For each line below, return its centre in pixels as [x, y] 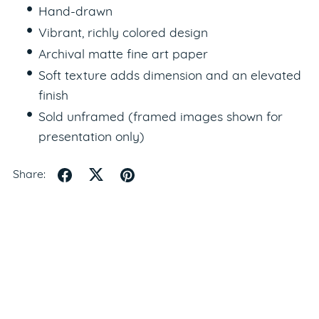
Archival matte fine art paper [124, 56]
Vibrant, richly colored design [124, 34]
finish [54, 97]
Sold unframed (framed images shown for [161, 118]
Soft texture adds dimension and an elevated [170, 77]
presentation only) [92, 138]
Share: [29, 176]
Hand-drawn [76, 13]
